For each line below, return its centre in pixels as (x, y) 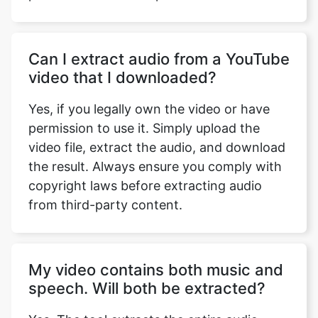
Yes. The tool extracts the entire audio (143, 305)
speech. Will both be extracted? (147, 273)
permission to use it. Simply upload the (144, 113)
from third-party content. (105, 190)
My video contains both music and (156, 255)
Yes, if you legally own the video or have (149, 94)
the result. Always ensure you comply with (155, 152)
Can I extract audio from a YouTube (159, 44)
